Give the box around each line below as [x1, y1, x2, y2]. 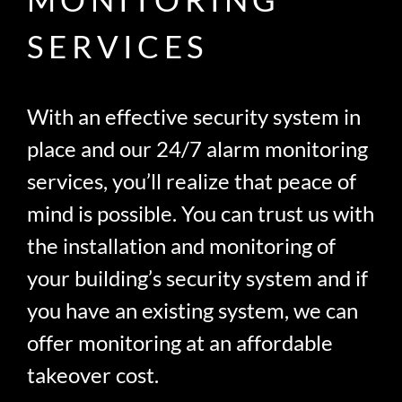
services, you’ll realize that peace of [27, 168, 357, 195]
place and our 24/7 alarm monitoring [27, 135, 369, 162]
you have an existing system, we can [27, 297, 359, 324]
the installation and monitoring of [27, 232, 336, 259]
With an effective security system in [27, 103, 362, 130]
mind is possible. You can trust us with [27, 200, 375, 227]
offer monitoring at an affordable [27, 329, 334, 356]
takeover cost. [27, 362, 160, 389]
